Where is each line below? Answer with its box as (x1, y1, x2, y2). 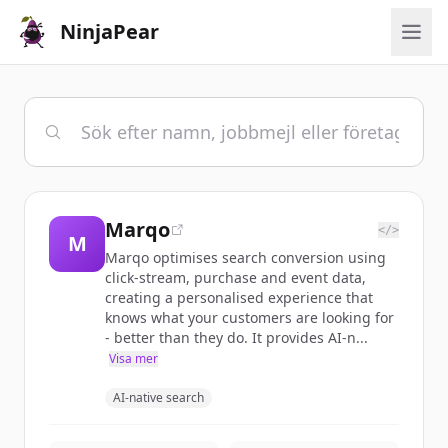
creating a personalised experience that (105, 288, 373, 307)
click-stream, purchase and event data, (105, 268, 366, 287)
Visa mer (109, 350, 158, 367)
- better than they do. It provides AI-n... (105, 328, 368, 347)
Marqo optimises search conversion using (105, 248, 386, 267)
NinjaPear (60, 18, 159, 45)
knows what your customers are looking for (105, 308, 394, 327)
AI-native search (113, 389, 204, 406)
